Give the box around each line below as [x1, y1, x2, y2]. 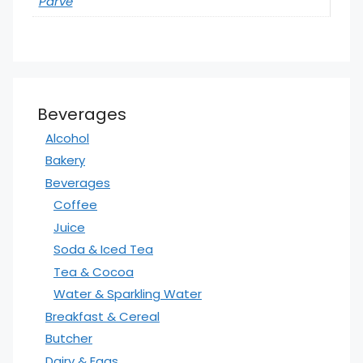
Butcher [45, 330, 92, 348]
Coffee [53, 196, 97, 214]
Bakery [45, 152, 85, 169]
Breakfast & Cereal [45, 307, 160, 325]
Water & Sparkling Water [53, 285, 202, 303]
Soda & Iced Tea [53, 241, 153, 258]
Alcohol [45, 129, 89, 147]
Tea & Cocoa [53, 263, 134, 280]
